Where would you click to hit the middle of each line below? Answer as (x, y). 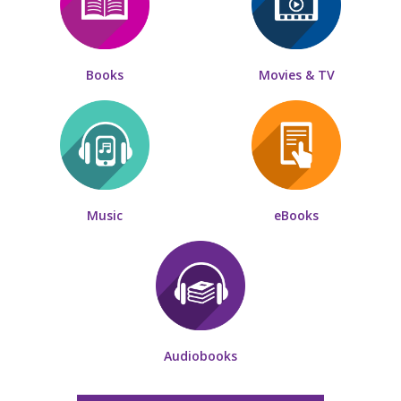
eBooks (296, 216)
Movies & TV (296, 75)
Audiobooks (200, 356)
